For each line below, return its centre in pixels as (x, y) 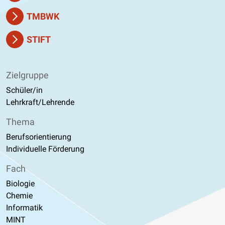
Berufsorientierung (39, 137)
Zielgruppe (27, 75)
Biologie (20, 183)
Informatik (24, 207)
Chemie (19, 195)
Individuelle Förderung (45, 149)
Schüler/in (24, 90)
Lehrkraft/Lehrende (40, 102)
